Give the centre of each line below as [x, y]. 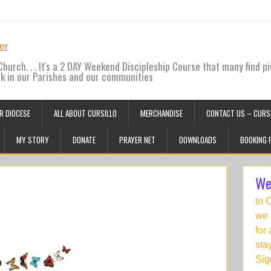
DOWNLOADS [198, 140]
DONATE [84, 140]
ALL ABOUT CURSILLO [85, 113]
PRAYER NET [137, 140]
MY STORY [33, 140]
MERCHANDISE [162, 113]
